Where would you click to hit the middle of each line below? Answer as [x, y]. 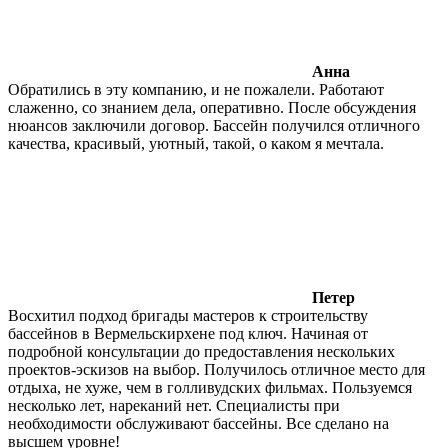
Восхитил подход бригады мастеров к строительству [188, 315]
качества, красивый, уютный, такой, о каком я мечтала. [196, 143]
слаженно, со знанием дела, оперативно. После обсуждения [212, 107]
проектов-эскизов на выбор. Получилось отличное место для [216, 369]
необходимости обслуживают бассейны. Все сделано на [198, 423]
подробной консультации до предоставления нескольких [201, 351]
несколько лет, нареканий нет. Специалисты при [174, 405]
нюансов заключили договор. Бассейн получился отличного [214, 125]
